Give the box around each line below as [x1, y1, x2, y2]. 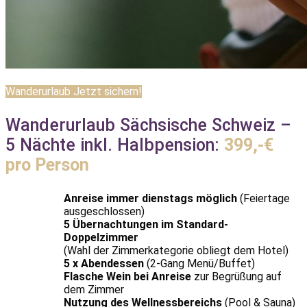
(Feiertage [236, 191, 290, 205]
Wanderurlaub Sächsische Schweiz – [5, 114, 291, 135]
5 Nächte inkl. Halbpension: [5, 134, 224, 155]
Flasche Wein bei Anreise [63, 269, 191, 283]
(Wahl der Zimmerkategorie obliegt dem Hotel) [63, 243, 288, 257]
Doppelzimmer [63, 230, 138, 244]
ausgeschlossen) [63, 204, 145, 218]
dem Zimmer [63, 282, 124, 296]
